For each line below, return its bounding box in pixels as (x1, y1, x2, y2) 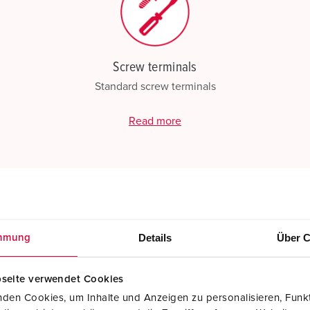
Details (138, 232, 172, 244)
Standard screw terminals (94, 81, 216, 92)
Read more (129, 116, 181, 127)
